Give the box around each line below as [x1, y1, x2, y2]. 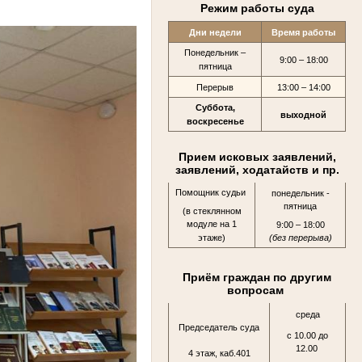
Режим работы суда [200, 2, 314, 15]
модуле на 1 [187, 219, 237, 229]
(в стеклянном [182, 206, 242, 217]
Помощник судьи [175, 187, 248, 198]
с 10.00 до [287, 330, 328, 341]
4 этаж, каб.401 [187, 347, 250, 358]
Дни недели [188, 27, 242, 38]
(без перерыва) [268, 233, 332, 243]
